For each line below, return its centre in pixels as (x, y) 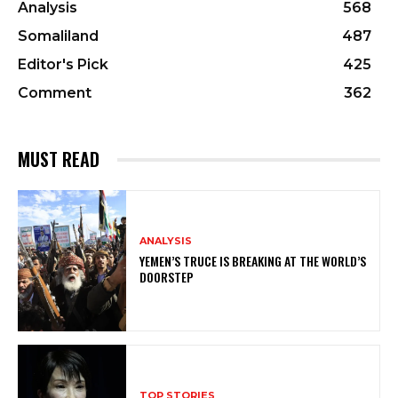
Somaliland (58, 36)
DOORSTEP (167, 277)
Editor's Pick (63, 65)
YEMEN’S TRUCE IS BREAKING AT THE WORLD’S (253, 261)
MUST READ (59, 159)
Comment (55, 93)
